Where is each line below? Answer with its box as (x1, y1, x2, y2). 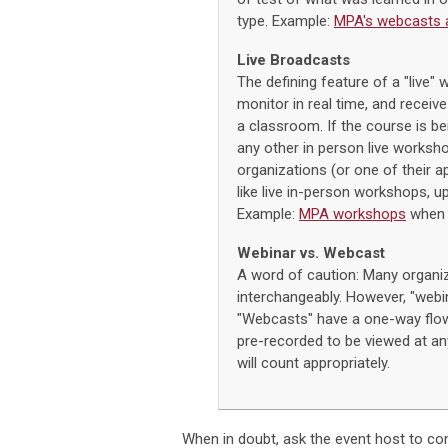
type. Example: (237, 12, 334, 31)
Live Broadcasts (237, 51, 350, 70)
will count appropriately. (237, 354, 390, 373)
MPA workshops (299, 205, 406, 224)
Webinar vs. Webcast (237, 244, 385, 263)
